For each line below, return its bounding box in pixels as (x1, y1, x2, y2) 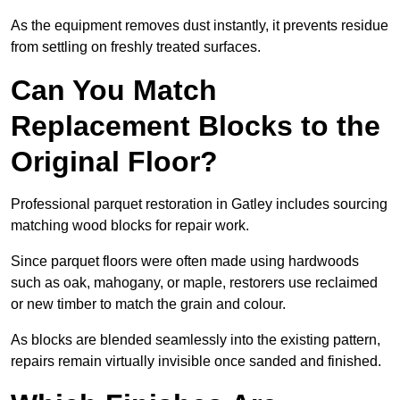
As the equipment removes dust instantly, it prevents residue (11, 18, 388, 34)
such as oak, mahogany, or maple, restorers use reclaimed (11, 275, 378, 291)
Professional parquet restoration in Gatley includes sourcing (11, 196, 387, 212)
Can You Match (11, 74, 217, 107)
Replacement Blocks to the (11, 110, 380, 143)
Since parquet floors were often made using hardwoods (11, 254, 359, 270)
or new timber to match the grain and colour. (11, 296, 286, 312)
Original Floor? (11, 146, 218, 179)
